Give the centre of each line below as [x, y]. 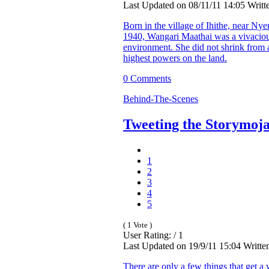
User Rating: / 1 [153, 235]
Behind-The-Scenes [161, 98]
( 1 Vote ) [138, 225]
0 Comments [147, 78]
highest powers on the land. [175, 58]
